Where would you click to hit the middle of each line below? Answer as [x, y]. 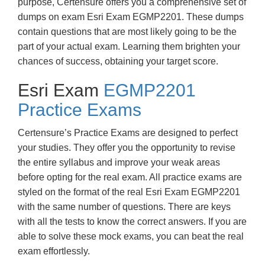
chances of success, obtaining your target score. [118, 61]
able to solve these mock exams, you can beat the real [131, 236]
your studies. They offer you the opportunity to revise [127, 148]
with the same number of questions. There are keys [124, 207]
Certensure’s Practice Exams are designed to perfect [128, 133]
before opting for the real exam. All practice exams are [130, 177]
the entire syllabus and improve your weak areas [119, 162]
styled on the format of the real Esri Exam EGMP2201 [129, 192]
